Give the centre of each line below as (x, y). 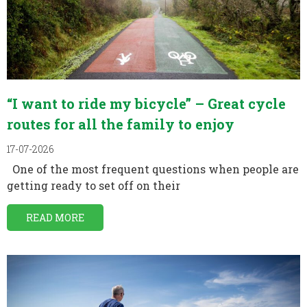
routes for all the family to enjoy (121, 124)
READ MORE (55, 217)
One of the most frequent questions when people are (153, 169)
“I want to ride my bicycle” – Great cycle (146, 103)
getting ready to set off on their (94, 185)
